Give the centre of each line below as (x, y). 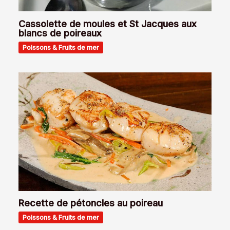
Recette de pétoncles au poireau (91, 203)
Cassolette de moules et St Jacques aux (108, 23)
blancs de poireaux (60, 33)
